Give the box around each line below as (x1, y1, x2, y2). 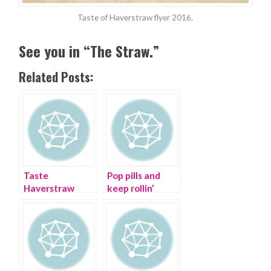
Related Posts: (19, 68, 94, 87)
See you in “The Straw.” (19, 40, 160, 62)
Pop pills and (107, 170, 161, 181)
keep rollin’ (107, 183, 155, 194)
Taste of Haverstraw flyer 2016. (77, 12, 194, 23)
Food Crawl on (24, 195, 86, 207)
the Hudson (24, 208, 74, 220)
